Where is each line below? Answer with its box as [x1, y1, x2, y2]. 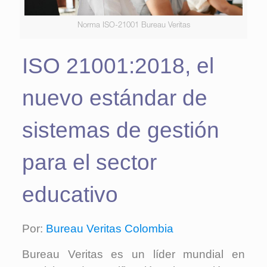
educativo [21, 182, 118, 207]
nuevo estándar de [21, 85, 207, 110]
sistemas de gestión [21, 117, 219, 142]
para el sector [21, 150, 157, 175]
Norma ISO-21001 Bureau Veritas [77, 21, 190, 30]
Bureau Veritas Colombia [45, 222, 173, 235]
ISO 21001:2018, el [21, 53, 214, 78]
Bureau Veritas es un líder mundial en [21, 247, 246, 260]
